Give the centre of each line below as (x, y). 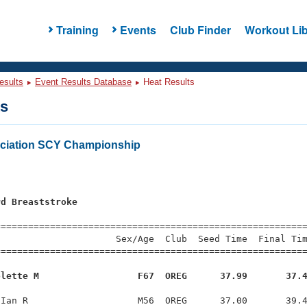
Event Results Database (83, 82)
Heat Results (168, 82)
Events (138, 29)
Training (77, 29)
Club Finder (200, 29)
